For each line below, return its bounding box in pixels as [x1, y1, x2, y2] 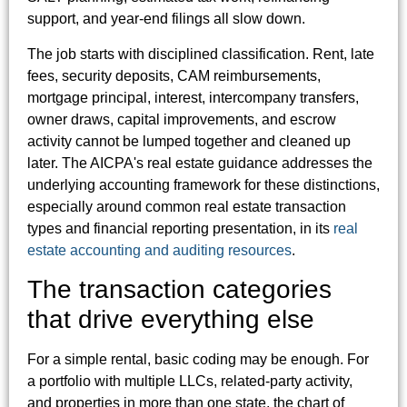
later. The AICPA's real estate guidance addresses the [27, 154, 372, 171]
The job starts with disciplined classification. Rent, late [27, 45, 374, 62]
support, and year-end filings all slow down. [27, 11, 305, 27]
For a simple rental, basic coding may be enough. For [27, 352, 369, 368]
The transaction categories [27, 275, 332, 304]
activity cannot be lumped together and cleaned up [27, 133, 351, 149]
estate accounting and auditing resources [27, 242, 292, 258]
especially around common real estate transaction [27, 198, 346, 214]
